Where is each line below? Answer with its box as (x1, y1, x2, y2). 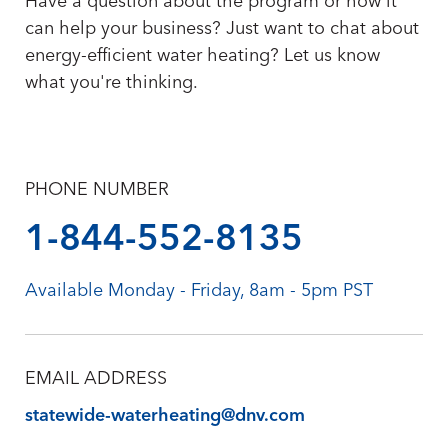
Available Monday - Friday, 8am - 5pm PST (25, 275, 373, 306)
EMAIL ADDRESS (25, 363, 167, 394)
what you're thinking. (25, 67, 198, 98)
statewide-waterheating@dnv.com (25, 400, 305, 431)
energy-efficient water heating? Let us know (25, 40, 380, 71)
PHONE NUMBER (25, 174, 169, 205)
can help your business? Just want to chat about (25, 13, 419, 44)
